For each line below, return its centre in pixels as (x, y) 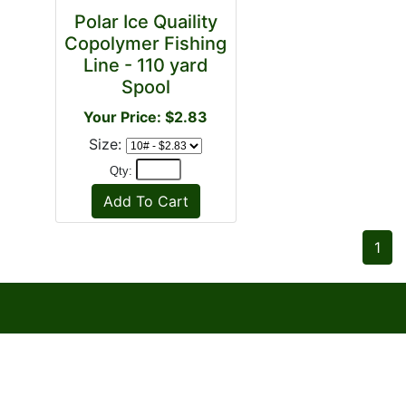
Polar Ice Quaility (145, 22)
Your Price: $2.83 (145, 117)
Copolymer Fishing (145, 43)
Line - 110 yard (145, 65)
